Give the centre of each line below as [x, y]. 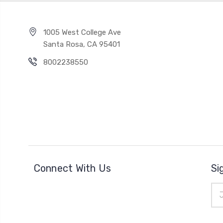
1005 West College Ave [82, 32]
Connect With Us [72, 168]
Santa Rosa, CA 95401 [82, 44]
